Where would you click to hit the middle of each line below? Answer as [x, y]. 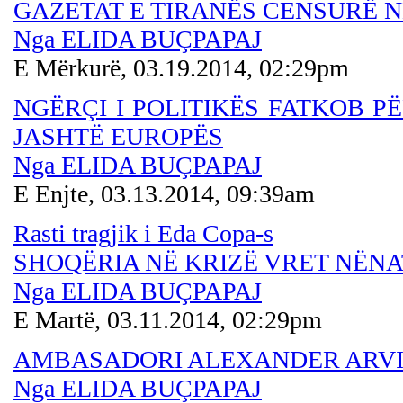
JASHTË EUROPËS [118, 136]
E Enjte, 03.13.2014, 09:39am [164, 193]
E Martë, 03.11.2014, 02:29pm [168, 319]
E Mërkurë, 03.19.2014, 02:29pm [181, 67]
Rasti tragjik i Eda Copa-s [143, 233]
